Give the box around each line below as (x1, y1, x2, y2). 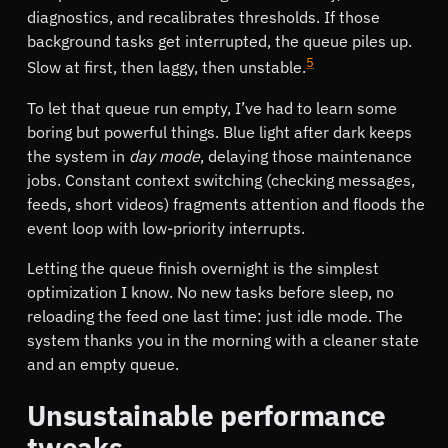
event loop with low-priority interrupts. (27, 217, 306, 238)
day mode (129, 145, 201, 166)
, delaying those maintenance (200, 145, 413, 166)
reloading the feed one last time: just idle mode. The (27, 305, 404, 326)
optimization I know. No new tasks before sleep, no (27, 281, 395, 302)
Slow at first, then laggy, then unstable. (27, 57, 307, 78)
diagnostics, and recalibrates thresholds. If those (27, 7, 381, 28)
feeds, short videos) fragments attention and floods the (27, 193, 426, 214)
